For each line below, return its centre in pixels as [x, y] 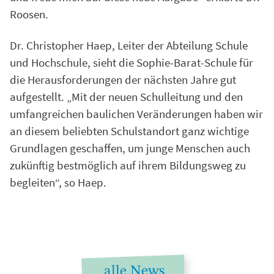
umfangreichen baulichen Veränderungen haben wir [136, 114]
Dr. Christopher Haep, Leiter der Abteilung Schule [129, 46]
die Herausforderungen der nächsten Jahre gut [123, 80]
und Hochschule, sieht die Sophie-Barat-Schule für [131, 63]
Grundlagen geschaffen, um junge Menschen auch [130, 148]
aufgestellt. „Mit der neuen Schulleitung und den [126, 97]
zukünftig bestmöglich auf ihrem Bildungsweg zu [128, 165]
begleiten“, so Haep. [58, 183]
